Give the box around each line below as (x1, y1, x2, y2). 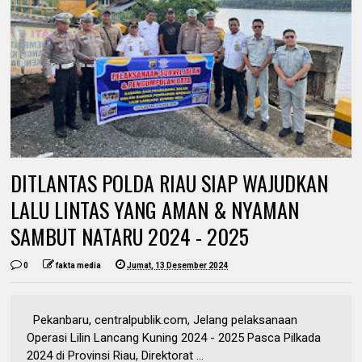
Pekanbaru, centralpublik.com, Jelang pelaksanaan (27, 312, 298, 327)
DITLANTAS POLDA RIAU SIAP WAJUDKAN (11, 166, 329, 199)
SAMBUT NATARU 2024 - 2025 (11, 220, 250, 252)
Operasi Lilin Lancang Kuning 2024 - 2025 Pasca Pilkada (27, 330, 322, 345)
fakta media (56, 260, 102, 270)
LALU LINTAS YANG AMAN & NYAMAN (11, 193, 300, 225)
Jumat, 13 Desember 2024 (127, 260, 229, 270)
